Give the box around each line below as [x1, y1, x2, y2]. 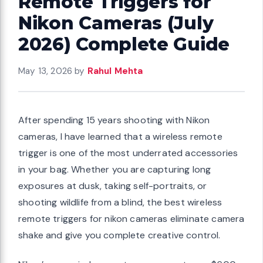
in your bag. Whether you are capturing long [18, 163, 211, 176]
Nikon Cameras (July [18, 11, 214, 34]
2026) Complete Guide [18, 32, 230, 55]
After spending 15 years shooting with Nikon [18, 113, 210, 126]
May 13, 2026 [18, 65, 73, 77]
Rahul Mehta [87, 65, 143, 77]
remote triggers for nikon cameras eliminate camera [18, 212, 245, 225]
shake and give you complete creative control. [18, 228, 221, 241]
